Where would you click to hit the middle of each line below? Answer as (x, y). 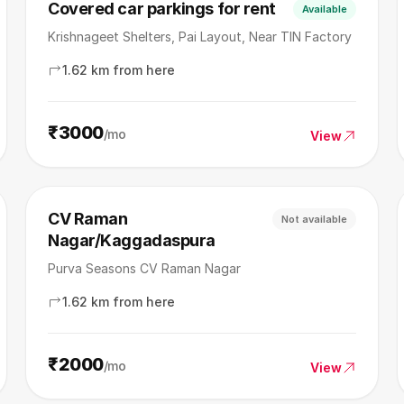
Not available (314, 219)
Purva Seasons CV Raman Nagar (144, 268)
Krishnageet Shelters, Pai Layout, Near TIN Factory (200, 37)
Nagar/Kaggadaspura (132, 240)
